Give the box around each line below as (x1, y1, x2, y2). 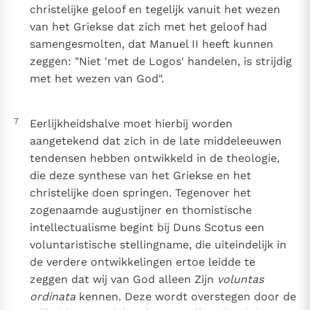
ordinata (29, 290, 75, 304)
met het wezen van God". (29, 72, 164, 86)
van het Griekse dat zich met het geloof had (29, 20, 267, 34)
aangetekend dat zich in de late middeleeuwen (29, 134, 282, 148)
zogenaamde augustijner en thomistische (29, 203, 252, 217)
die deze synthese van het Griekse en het (29, 169, 251, 183)
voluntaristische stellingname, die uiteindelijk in (29, 238, 286, 252)
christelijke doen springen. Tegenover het (29, 186, 251, 200)
